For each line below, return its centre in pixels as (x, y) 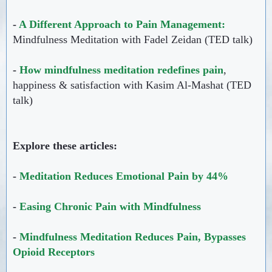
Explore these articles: (65, 145)
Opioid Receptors (54, 252)
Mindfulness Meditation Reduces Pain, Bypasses (133, 236)
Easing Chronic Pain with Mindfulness (110, 206)
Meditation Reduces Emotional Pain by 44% (124, 176)
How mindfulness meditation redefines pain (121, 70)
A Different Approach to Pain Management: (122, 24)
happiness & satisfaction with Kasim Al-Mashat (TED (132, 85)
